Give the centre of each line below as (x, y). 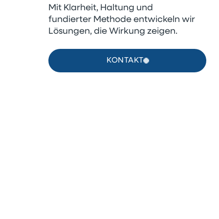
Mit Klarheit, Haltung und (101, 8)
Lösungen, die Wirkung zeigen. (113, 31)
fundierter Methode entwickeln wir (122, 20)
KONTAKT (125, 61)
